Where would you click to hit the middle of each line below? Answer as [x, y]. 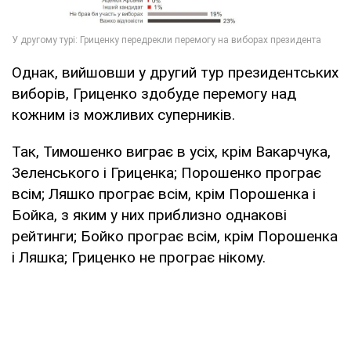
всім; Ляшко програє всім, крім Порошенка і [164, 194]
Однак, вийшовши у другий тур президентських [175, 73]
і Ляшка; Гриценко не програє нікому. [139, 258]
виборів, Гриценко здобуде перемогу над [154, 94]
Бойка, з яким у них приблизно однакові [149, 215]
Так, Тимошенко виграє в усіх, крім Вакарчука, [171, 152]
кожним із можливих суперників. [123, 115]
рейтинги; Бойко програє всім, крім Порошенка [175, 237]
